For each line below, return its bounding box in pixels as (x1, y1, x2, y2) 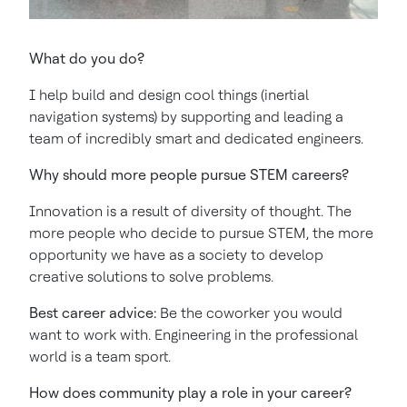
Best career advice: (29, 304, 156, 322)
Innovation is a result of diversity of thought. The (29, 203, 352, 220)
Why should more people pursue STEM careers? (29, 166, 352, 184)
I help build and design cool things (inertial (29, 86, 309, 104)
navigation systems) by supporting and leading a (29, 108, 343, 125)
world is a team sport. (29, 348, 171, 365)
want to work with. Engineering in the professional (29, 326, 358, 343)
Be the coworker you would (156, 304, 342, 322)
